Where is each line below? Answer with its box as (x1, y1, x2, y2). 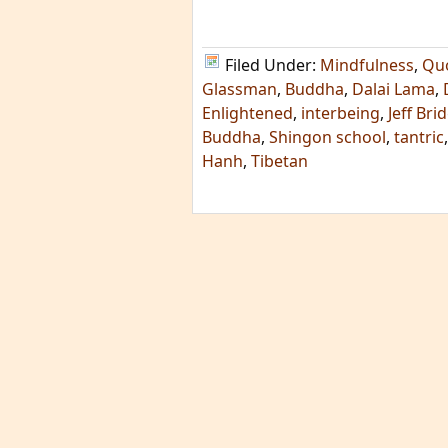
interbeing (301, 102, 380, 124)
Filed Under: (225, 54, 320, 76)
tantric (394, 126, 444, 148)
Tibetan (251, 150, 308, 172)
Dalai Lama (352, 78, 435, 100)
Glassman (202, 78, 277, 100)
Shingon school (269, 126, 386, 148)
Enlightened (202, 102, 293, 124)
